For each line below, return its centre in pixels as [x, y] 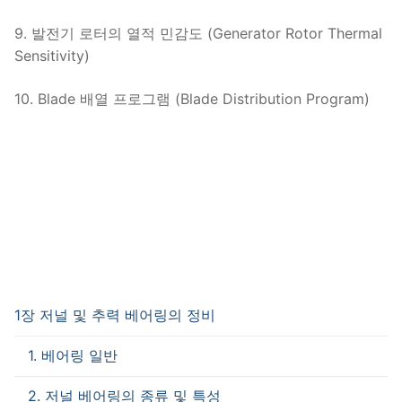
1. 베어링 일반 [73, 356]
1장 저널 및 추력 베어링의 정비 [115, 315]
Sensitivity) [52, 56]
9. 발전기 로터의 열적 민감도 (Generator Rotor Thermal [198, 34]
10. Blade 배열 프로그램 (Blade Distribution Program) [192, 98]
